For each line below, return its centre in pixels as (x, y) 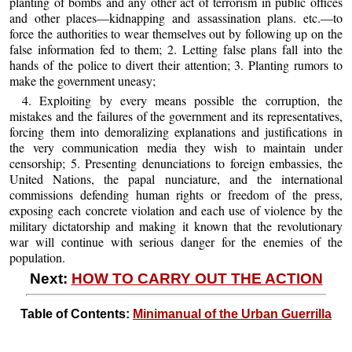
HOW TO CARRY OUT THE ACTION (197, 279)
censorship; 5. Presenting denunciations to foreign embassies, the (176, 163)
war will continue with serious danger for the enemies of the (176, 241)
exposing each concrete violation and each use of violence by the (176, 210)
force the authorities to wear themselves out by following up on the (176, 33)
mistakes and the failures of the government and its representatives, (176, 115)
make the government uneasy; (83, 80)
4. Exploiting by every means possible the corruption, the (182, 100)
